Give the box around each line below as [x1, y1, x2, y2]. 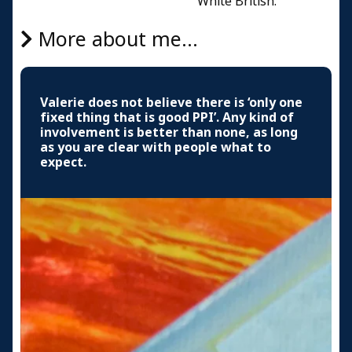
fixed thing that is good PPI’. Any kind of [40, 108, 294, 126]
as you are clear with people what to [40, 137, 271, 156]
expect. [40, 152, 86, 171]
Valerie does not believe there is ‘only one [40, 93, 302, 112]
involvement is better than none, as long [40, 123, 298, 141]
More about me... [33, 25, 198, 54]
